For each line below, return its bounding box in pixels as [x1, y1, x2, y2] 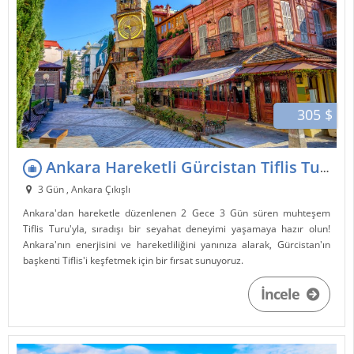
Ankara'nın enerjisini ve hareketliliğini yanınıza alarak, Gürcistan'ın [23, 238, 330, 252]
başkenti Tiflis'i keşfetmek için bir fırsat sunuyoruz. [23, 254, 244, 268]
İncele [260, 284, 303, 304]
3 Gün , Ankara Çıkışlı [35, 183, 130, 197]
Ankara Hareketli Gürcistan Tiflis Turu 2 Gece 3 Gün [42, 156, 321, 178]
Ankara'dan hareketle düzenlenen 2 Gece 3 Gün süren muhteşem [23, 206, 330, 220]
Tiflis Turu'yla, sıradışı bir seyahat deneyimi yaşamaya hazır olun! [23, 222, 330, 236]
